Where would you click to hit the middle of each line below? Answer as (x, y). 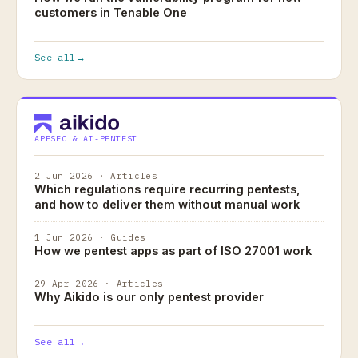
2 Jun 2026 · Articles (96, 176)
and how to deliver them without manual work (167, 205)
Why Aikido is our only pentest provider (149, 297)
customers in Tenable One (111, 13)
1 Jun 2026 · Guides (90, 238)
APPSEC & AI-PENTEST (86, 139)
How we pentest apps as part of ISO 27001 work (173, 251)
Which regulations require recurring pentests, (167, 189)
